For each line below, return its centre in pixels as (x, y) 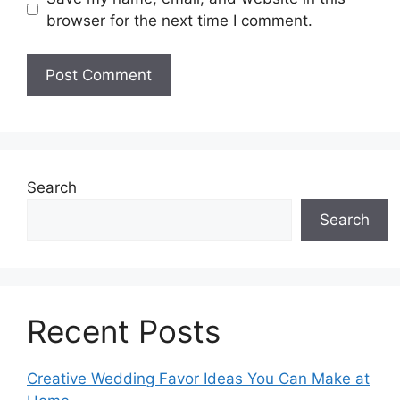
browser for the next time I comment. (179, 20)
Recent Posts (124, 332)
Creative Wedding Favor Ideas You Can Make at (198, 379)
